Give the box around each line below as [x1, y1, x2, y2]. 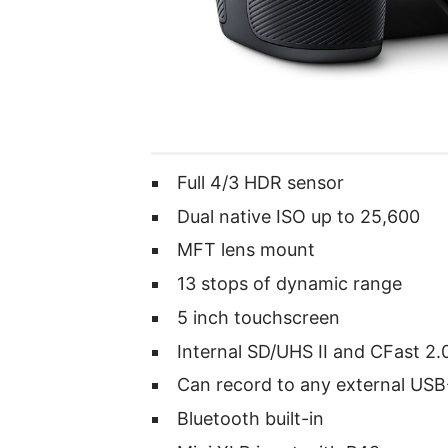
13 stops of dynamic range [177, 273, 403, 295]
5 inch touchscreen [177, 306, 341, 328]
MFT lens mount [177, 239, 316, 261]
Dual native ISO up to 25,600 [177, 205, 421, 227]
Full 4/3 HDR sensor [177, 171, 345, 193]
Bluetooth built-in [177, 408, 325, 430]
